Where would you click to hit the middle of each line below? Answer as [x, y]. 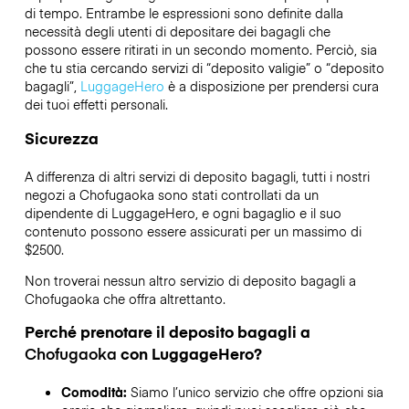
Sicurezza [61, 137]
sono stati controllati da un [236, 194]
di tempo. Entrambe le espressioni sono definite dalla [184, 13]
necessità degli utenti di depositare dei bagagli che [177, 31]
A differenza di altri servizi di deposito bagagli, [161, 176]
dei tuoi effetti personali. [96, 105]
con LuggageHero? [189, 354]
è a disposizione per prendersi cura [271, 86]
